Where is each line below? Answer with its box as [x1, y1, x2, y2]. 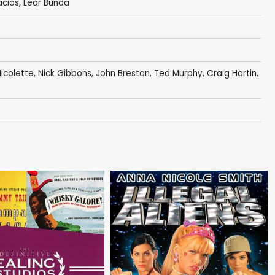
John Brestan [95, 68, 150, 80]
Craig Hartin [206, 68, 257, 80]
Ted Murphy [153, 68, 203, 80]
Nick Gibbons [37, 68, 91, 80]
